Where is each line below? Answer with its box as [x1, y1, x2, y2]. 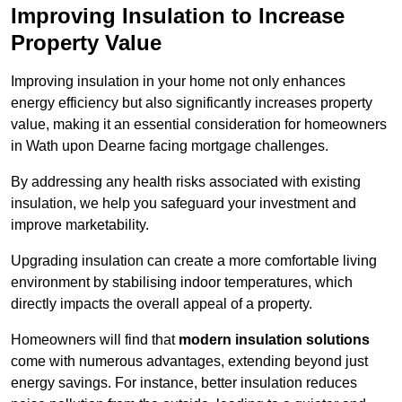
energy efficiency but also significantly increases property [11, 95, 372, 111]
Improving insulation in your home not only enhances [11, 74, 345, 90]
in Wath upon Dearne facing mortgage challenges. [11, 138, 328, 154]
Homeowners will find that [11, 332, 179, 348]
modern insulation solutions [179, 332, 370, 348]
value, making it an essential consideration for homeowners [11, 117, 387, 133]
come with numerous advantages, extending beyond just [11, 354, 368, 370]
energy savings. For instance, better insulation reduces [11, 375, 357, 391]
